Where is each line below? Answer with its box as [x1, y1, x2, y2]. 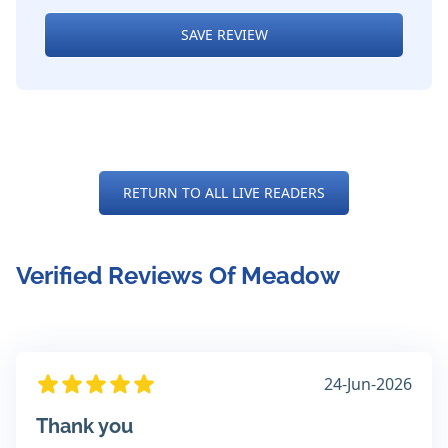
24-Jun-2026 [324, 373, 412, 396]
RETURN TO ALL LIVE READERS [123, 183, 325, 203]
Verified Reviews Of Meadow [16, 261, 340, 291]
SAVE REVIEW [180, 25, 268, 45]
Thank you [36, 414, 133, 439]
